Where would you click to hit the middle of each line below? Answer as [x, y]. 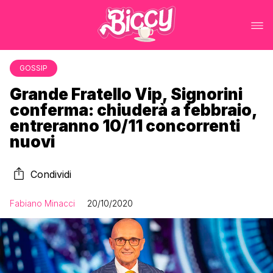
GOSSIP [34, 68]
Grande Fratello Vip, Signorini [126, 94]
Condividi [51, 174]
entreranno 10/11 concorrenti [125, 126]
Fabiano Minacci [42, 203]
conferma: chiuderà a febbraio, [133, 110]
